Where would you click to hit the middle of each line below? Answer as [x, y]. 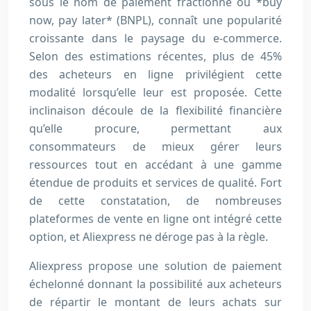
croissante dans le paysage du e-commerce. [155, 39]
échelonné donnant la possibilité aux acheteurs [155, 284]
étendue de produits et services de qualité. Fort [155, 183]
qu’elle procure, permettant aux [155, 129]
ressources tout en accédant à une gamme [155, 165]
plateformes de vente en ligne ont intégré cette [155, 219]
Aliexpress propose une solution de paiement [155, 266]
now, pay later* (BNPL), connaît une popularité [155, 20]
